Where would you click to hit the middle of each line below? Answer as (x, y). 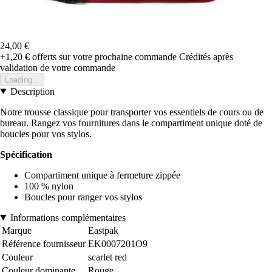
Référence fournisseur (44, 243)
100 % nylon (49, 186)
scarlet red (107, 257)
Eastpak (103, 230)
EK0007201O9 (118, 243)
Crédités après (206, 56)
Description (32, 91)
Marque (17, 230)
